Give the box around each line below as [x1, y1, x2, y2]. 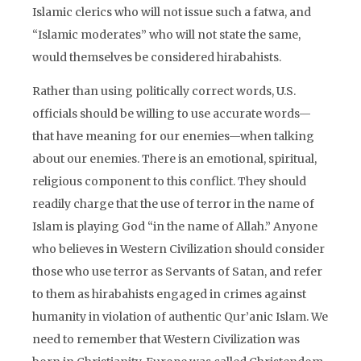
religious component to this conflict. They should [32, 174, 306, 189]
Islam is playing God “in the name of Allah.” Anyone [32, 219, 317, 234]
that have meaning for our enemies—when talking [32, 129, 314, 143]
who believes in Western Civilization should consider [32, 242, 325, 256]
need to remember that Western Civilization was [32, 332, 300, 346]
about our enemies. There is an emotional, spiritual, [32, 151, 317, 166]
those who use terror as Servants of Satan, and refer [32, 264, 322, 279]
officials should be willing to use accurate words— [32, 106, 311, 121]
